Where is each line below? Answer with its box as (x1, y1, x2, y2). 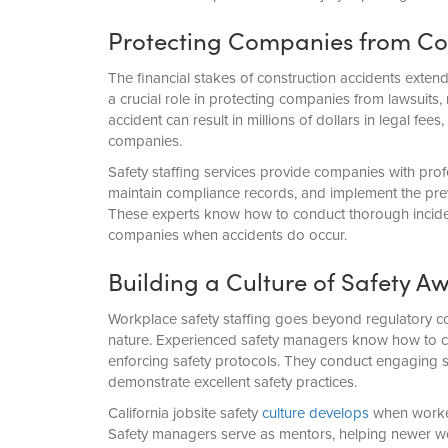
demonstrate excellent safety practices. (107, 371, 357, 393)
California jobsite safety (107, 402, 262, 424)
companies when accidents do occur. (107, 224, 347, 246)
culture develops (261, 402, 369, 424)
